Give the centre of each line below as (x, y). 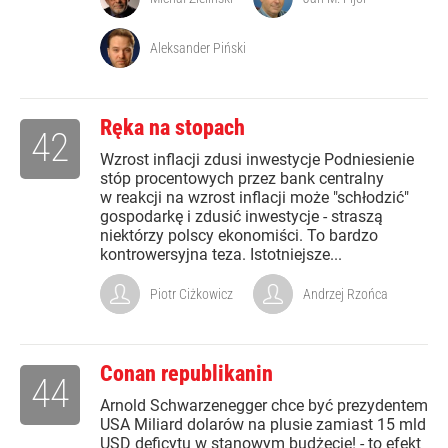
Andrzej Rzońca (345, 294)
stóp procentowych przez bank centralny (242, 179)
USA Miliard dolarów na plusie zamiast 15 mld (263, 425)
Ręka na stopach (172, 128)
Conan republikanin (186, 374)
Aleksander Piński (198, 48)
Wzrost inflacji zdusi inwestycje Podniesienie (257, 160)
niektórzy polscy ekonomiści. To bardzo (239, 236)
